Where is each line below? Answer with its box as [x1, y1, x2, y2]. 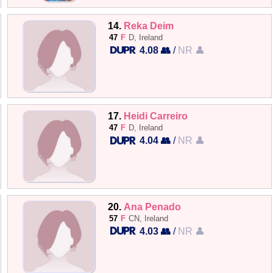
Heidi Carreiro [124, 110, 188, 122]
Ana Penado [124, 200, 182, 212]
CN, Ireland [129, 213, 169, 223]
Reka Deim [124, 20, 174, 31]
